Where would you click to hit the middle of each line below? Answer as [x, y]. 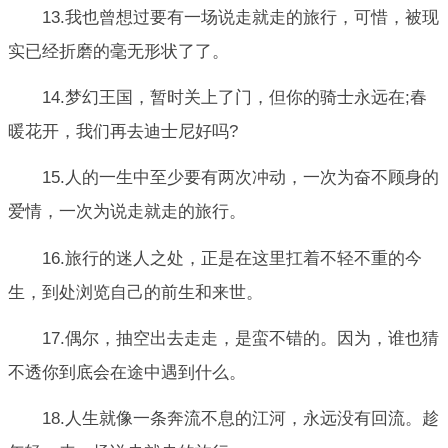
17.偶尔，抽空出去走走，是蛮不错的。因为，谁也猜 [240, 339]
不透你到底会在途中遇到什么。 [127, 373]
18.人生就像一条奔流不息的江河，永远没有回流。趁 [240, 419]
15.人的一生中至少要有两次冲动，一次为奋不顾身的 [240, 178]
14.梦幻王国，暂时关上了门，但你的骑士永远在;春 [234, 98]
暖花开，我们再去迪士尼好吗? [123, 132]
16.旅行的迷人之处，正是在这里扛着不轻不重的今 [232, 258]
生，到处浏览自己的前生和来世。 [135, 292]
